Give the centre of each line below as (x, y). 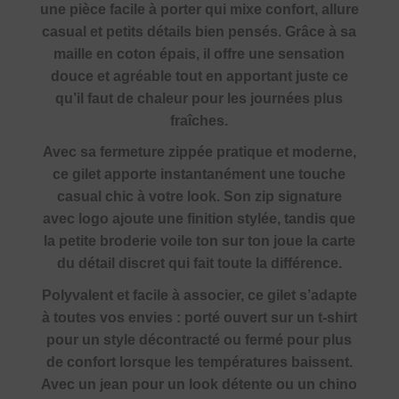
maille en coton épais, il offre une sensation (199, 53)
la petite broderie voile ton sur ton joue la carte (199, 241)
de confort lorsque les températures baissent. (199, 362)
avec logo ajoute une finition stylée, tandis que (199, 219)
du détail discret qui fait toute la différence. (199, 264)
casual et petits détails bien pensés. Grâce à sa (199, 31)
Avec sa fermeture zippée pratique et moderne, (199, 152)
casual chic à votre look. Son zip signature (199, 197)
